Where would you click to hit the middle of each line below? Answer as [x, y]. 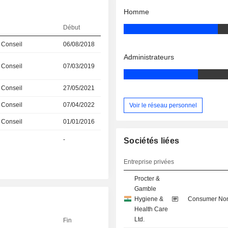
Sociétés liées [152, 141]
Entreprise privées [149, 162]
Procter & [147, 179]
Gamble [146, 189]
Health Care [151, 209]
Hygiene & [149, 199]
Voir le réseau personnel [163, 105]
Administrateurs [149, 57]
